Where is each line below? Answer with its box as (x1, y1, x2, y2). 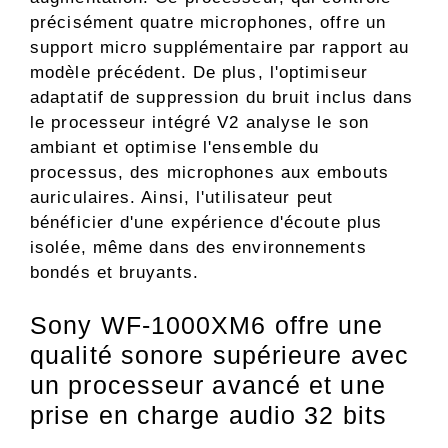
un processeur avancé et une (30, 371, 386, 400)
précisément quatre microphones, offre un (30, 12, 387, 32)
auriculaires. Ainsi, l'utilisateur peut (30, 187, 333, 207)
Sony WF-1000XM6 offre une (30, 311, 384, 340)
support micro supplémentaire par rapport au (30, 37, 410, 57)
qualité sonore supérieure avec (30, 341, 410, 370)
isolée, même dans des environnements (30, 237, 367, 257)
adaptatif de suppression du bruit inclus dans (30, 87, 414, 107)
